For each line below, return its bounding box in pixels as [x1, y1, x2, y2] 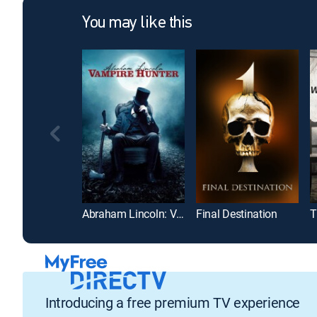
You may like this [82, 15, 192, 32]
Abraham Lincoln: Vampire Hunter [176, 206, 185, 222]
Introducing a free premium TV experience [45, 292, 300, 312]
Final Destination [196, 206, 277, 222]
